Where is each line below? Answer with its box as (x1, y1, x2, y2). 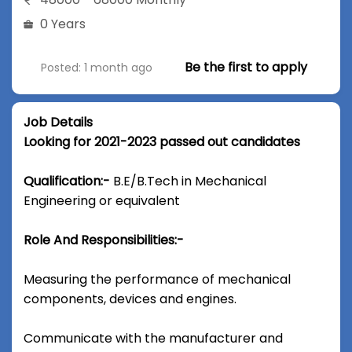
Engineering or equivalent (24, 192, 180, 211)
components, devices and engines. (24, 290, 236, 309)
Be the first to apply (185, 57, 307, 76)
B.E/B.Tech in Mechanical (110, 172, 266, 191)
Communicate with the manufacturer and (24, 329, 283, 348)
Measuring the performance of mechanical (24, 270, 291, 289)
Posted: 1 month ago (41, 59, 152, 75)
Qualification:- (24, 172, 110, 191)
